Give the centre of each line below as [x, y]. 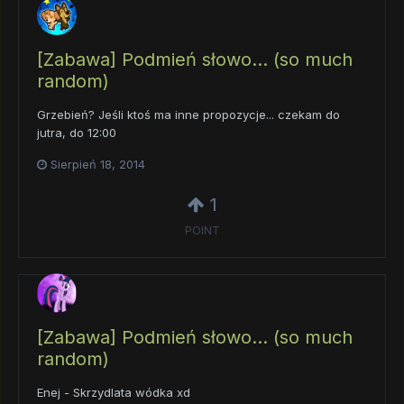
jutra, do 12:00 [77, 133]
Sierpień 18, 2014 [98, 165]
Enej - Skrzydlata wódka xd [114, 393]
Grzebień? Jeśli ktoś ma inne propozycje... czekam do [188, 115]
